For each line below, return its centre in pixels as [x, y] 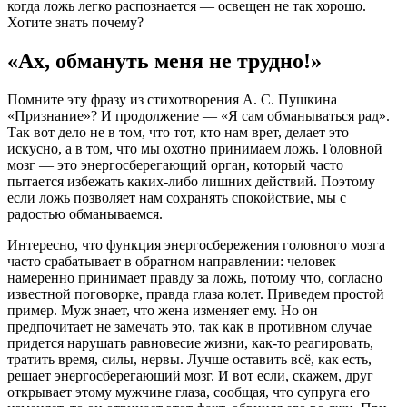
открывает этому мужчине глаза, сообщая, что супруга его [189, 392]
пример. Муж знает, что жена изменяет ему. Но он [163, 310]
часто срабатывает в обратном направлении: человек [172, 261]
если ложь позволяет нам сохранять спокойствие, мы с [177, 197]
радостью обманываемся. [85, 213]
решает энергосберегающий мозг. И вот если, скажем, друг [190, 375]
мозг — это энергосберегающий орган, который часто [175, 164]
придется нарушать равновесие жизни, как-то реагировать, [190, 342]
